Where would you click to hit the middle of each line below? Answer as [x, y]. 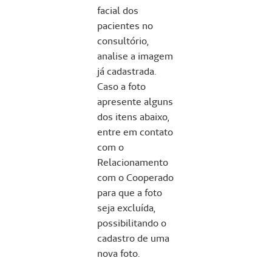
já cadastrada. [127, 71]
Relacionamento [133, 162]
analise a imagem [135, 56]
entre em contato [135, 132]
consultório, [123, 41]
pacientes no [125, 25]
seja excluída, [126, 208]
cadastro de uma [133, 238]
